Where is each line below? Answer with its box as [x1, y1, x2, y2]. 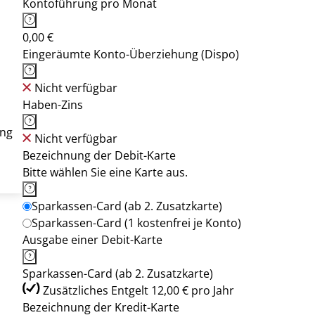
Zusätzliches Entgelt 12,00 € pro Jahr [43, 283, 234, 298]
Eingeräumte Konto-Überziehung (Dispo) [22, 46, 239, 62]
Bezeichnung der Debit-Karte [22, 148, 176, 163]
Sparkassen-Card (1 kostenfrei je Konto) [32, 215, 241, 231]
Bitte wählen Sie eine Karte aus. [22, 165, 188, 180]
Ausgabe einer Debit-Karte [22, 232, 162, 247]
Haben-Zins [22, 97, 83, 112]
